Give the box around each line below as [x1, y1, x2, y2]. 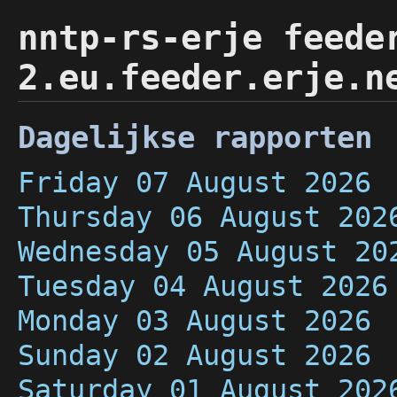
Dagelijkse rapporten [18, 120, 372, 155]
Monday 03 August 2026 [18, 305, 371, 337]
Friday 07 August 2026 [18, 167, 371, 198]
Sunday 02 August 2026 [18, 339, 371, 371]
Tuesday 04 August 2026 [18, 270, 388, 302]
